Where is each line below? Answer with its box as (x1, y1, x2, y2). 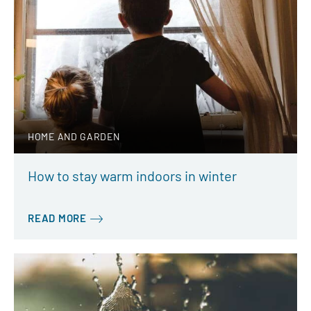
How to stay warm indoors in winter (28, 167, 237, 184)
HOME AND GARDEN (28, 130, 120, 142)
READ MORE (28, 211, 87, 224)
